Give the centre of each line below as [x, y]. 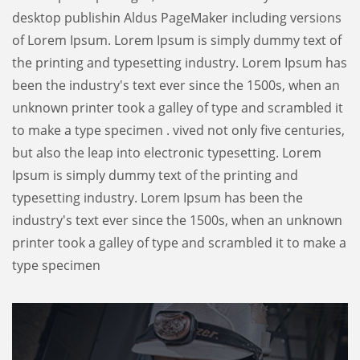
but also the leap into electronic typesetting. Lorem [167, 153]
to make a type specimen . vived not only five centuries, [178, 131]
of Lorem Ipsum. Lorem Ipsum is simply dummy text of [177, 41]
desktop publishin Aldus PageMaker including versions [177, 18]
